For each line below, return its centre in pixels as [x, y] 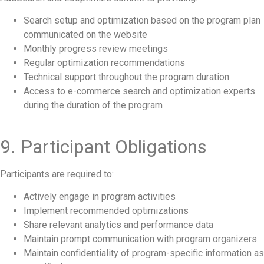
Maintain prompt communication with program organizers [140, 239]
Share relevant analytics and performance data [118, 225]
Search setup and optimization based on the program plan [142, 21]
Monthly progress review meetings [96, 49]
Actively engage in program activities [100, 197]
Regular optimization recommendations [104, 63]
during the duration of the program [93, 105]
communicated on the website [85, 35]
